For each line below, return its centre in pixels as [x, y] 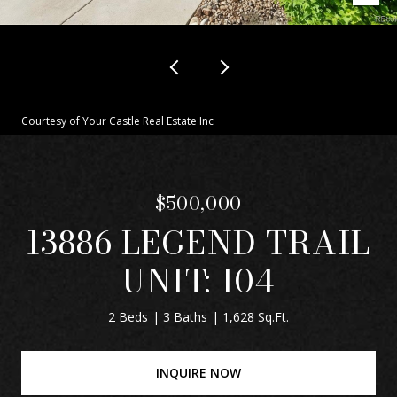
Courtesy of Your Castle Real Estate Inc [117, 121]
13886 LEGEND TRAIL [198, 242]
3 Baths [185, 317]
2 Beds [128, 317]
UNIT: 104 [198, 280]
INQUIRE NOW [198, 372]
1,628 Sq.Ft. [256, 317]
